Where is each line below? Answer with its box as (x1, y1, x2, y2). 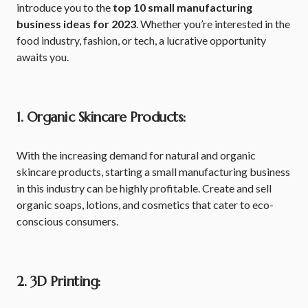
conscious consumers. (16, 214, 118, 228)
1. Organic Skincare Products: (16, 109, 186, 126)
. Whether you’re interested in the (136, 17, 290, 30)
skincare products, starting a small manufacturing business (16, 165, 290, 178)
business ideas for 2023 (16, 17, 136, 30)
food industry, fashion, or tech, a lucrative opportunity (16, 34, 266, 47)
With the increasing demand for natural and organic (16, 148, 256, 162)
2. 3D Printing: (16, 273, 101, 290)
